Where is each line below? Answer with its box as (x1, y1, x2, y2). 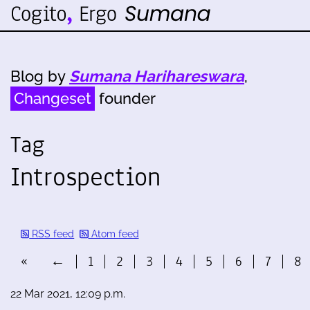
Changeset (14, 89, 91, 107)
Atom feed (88, 228, 139, 239)
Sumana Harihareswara (69, 67, 244, 85)
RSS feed (29, 228, 75, 239)
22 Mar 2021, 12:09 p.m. (10, 286, 125, 300)
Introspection (10, 159, 161, 195)
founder (95, 89, 156, 107)
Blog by (10, 67, 69, 85)
